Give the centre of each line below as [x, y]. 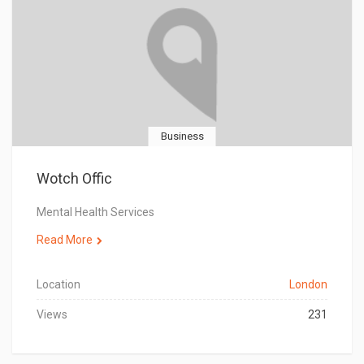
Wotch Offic [74, 178]
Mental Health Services [95, 212]
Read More [65, 240]
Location [58, 284]
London [308, 284]
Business [182, 136]
